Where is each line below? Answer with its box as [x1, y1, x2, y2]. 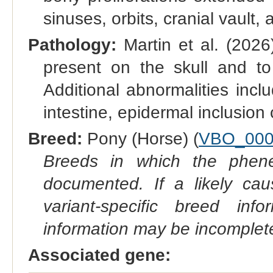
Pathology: [27, 35, 116, 55]
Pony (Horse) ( [82, 129, 199, 149]
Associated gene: [27, 246, 171, 265]
